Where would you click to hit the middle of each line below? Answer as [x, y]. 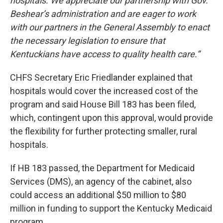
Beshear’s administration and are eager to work [103, 14]
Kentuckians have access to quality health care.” [105, 54]
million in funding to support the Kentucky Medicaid [111, 209]
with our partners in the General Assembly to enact [110, 27]
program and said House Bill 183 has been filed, [103, 105]
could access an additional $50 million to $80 [98, 195]
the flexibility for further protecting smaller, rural [104, 131]
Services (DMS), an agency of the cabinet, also [101, 182]
